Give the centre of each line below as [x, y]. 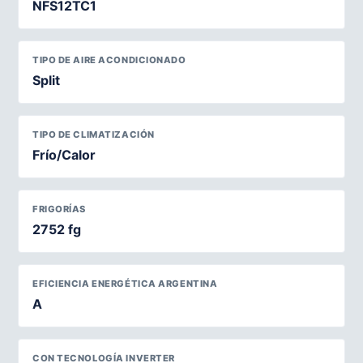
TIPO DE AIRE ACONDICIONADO [109, 60]
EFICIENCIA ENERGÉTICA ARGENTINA [125, 284]
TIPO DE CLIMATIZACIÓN [94, 135]
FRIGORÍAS [60, 209]
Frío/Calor [64, 155]
